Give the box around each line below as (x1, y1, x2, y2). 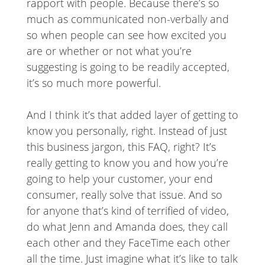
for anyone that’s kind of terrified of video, (26, 203, 229, 218)
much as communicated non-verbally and (26, 12, 229, 27)
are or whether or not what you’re (26, 44, 192, 59)
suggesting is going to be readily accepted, (26, 60, 230, 75)
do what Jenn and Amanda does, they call (26, 219, 228, 234)
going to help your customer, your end (26, 172, 213, 186)
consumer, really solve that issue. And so (26, 188, 222, 202)
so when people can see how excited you (26, 28, 227, 43)
